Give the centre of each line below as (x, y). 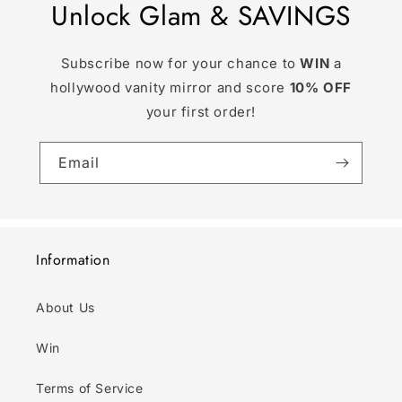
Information (73, 260)
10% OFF (320, 88)
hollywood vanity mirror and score (170, 88)
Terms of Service (90, 389)
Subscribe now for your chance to (180, 64)
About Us (66, 308)
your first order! (201, 112)
